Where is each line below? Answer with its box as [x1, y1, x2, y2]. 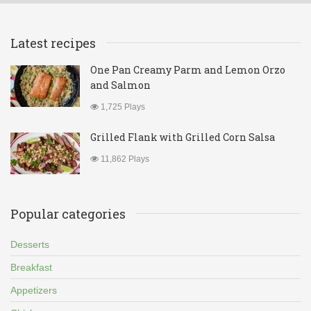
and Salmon [90, 78, 151, 92]
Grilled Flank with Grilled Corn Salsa [90, 131, 275, 144]
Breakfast [10, 262, 52, 273]
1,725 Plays [99, 102, 145, 112]
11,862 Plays [99, 154, 149, 164]
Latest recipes [10, 35, 96, 51]
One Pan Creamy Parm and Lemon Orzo [90, 63, 285, 76]
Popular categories [10, 205, 126, 222]
